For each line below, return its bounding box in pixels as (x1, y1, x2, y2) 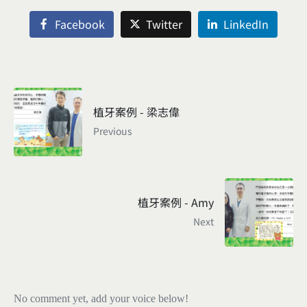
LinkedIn (223, 16, 269, 33)
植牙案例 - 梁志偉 (93, 103, 180, 121)
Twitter (146, 16, 182, 33)
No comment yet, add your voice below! (14, 293, 188, 305)
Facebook (55, 16, 106, 33)
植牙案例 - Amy (138, 194, 214, 211)
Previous (93, 124, 132, 138)
